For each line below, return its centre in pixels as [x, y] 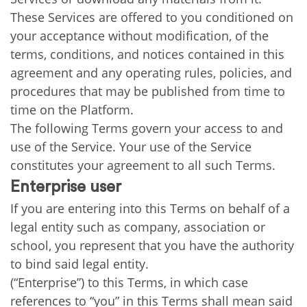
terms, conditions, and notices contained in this [147, 54]
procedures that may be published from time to [148, 91]
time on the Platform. [72, 110]
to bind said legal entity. [79, 264]
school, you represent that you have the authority [152, 245]
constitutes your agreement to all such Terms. [143, 165]
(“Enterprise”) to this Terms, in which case [129, 282]
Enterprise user [66, 187]
